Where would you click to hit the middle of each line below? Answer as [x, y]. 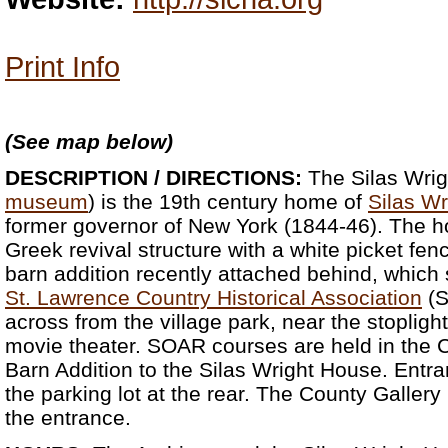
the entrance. [68, 417]
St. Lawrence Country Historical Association [213, 297]
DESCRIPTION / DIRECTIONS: [153, 177]
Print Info [62, 66]
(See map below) [89, 141]
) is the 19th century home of [228, 201]
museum [46, 201]
